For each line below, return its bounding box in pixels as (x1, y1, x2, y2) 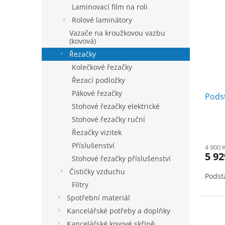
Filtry (72, 180, 88, 189)
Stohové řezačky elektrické (72, 101, 160, 111)
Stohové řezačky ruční (72, 115, 145, 124)
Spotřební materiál (67, 193, 130, 202)
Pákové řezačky (72, 88, 122, 98)
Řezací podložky (72, 75, 125, 85)
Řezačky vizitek (72, 128, 122, 137)
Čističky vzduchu (69, 167, 125, 176)
